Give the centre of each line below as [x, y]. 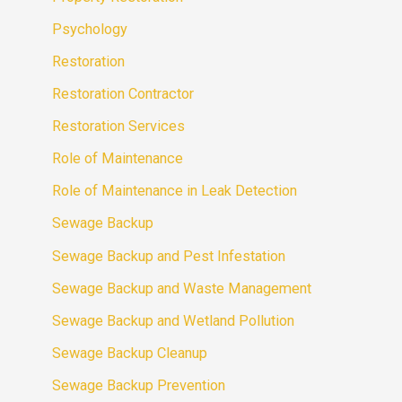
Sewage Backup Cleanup [130, 353]
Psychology [90, 29]
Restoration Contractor [123, 94]
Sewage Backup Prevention [139, 385]
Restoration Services [119, 127]
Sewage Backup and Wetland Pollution [174, 320]
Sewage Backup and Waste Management [182, 288]
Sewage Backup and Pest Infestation [169, 256]
